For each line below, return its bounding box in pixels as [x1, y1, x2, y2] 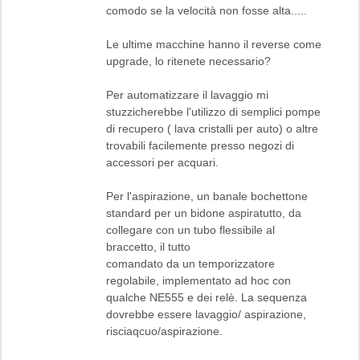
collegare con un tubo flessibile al [106, 223, 275, 236]
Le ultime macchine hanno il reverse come [106, 37, 321, 51]
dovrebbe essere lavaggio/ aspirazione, [106, 307, 306, 321]
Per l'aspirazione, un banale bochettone [106, 189, 308, 202]
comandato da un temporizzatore [106, 256, 275, 270]
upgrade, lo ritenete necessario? [106, 54, 271, 67]
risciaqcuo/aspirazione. [106, 324, 223, 337]
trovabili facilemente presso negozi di [106, 138, 294, 152]
